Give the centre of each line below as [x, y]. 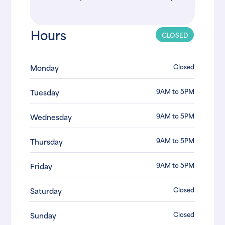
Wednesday [51, 117]
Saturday [46, 191]
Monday [45, 68]
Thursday [47, 142]
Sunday [43, 215]
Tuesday [45, 92]
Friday [41, 166]
